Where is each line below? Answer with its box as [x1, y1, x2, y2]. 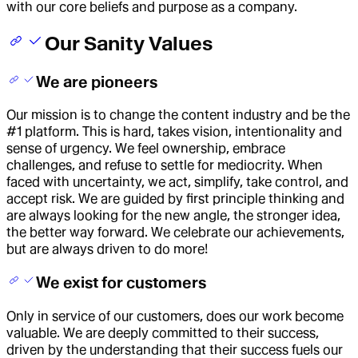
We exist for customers [36, 272, 207, 292]
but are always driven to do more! [6, 241, 208, 257]
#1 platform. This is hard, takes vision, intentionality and [6, 124, 342, 140]
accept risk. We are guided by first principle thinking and [6, 191, 344, 207]
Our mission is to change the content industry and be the [6, 107, 350, 123]
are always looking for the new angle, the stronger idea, [6, 208, 340, 224]
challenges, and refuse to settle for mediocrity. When [6, 157, 323, 173]
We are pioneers [36, 72, 158, 91]
